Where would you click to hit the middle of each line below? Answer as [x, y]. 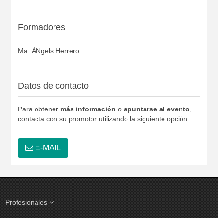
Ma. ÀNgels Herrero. [49, 50]
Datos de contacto [53, 85]
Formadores [41, 27]
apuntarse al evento [156, 109]
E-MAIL [47, 147]
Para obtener [39, 109]
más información [88, 109]
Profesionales [27, 202]
